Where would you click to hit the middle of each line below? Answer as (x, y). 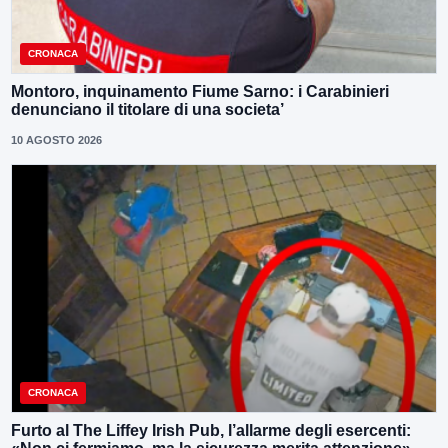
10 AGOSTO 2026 (56, 139)
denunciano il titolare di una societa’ (147, 109)
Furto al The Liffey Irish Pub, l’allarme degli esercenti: (211, 431)
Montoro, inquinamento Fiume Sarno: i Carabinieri (200, 91)
